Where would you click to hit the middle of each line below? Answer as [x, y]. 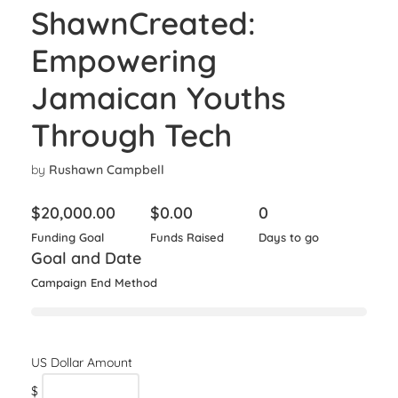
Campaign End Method [94, 283]
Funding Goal [68, 237]
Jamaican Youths [159, 98]
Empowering [124, 60]
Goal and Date [86, 258]
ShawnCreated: [143, 23]
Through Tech [131, 135]
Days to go [289, 237]
